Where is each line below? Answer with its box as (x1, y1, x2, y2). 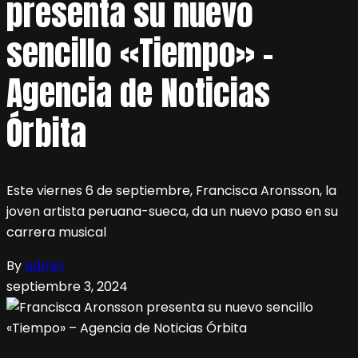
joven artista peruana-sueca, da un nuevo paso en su (6, 202, 338, 221)
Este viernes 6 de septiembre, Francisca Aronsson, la (6, 181, 336, 201)
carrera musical (6, 223, 106, 242)
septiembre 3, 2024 (6, 277, 128, 296)
